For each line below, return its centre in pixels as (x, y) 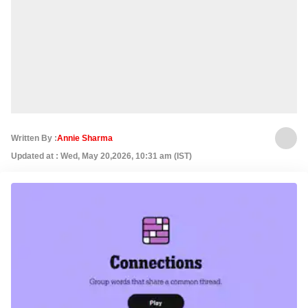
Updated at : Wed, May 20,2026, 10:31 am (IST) (101, 156)
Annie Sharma (85, 138)
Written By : (34, 138)
